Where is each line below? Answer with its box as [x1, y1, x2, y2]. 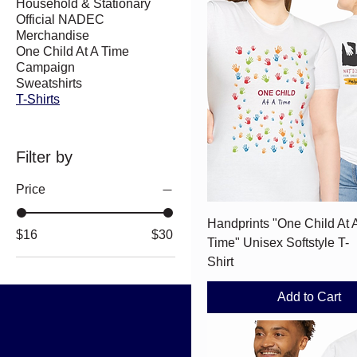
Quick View [280, 215, 337, 229]
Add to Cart [277, 290, 341, 304]
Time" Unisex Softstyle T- [207, 236, 349, 250]
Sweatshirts [16, 76, 82, 90]
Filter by [16, 147, 73, 166]
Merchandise [16, 28, 89, 42]
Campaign [16, 60, 75, 74]
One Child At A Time [16, 44, 129, 58]
